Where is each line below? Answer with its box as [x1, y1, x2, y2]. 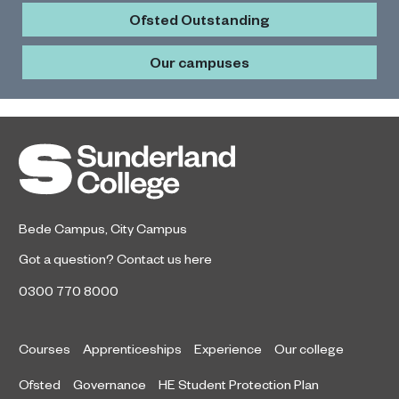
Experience [194, 339, 262, 356]
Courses [19, 339, 70, 356]
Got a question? [19, 249, 117, 266]
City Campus [110, 219, 187, 236]
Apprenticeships [83, 339, 182, 356]
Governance [73, 375, 146, 392]
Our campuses [150, 52, 249, 71]
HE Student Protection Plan [159, 375, 319, 392]
